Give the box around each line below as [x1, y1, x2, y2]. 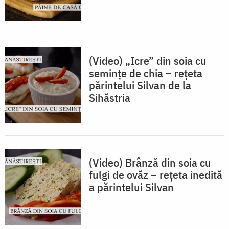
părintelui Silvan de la [89, 77, 191, 93]
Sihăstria [89, 89, 130, 105]
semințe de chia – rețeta [89, 65, 202, 80]
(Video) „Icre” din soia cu [89, 53, 207, 68]
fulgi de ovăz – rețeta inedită [89, 167, 222, 182]
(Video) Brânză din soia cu [89, 154, 211, 170]
